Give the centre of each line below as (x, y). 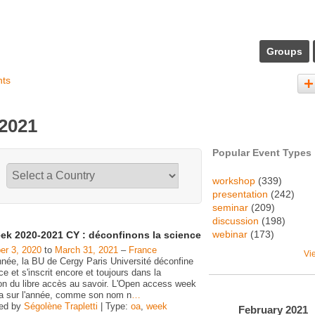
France (143, 250)
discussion (236, 221)
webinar (230, 234)
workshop (234, 181)
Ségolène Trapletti (61, 306)
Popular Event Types (262, 153)
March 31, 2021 (86, 250)
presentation (240, 194)
